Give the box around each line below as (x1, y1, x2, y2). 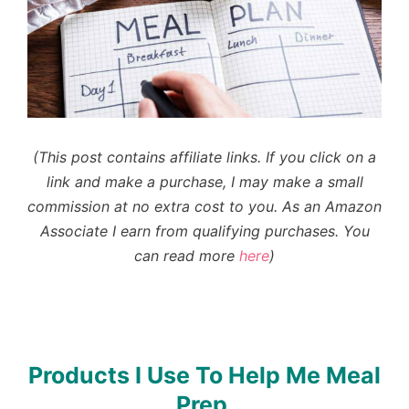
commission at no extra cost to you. (27, 196, 282, 215)
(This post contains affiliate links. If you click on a (33, 147, 376, 166)
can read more (134, 246, 239, 265)
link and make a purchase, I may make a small (46, 172, 363, 191)
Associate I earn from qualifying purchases (39, 221, 335, 240)
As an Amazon (282, 196, 382, 215)
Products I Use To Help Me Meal (28, 361, 381, 389)
